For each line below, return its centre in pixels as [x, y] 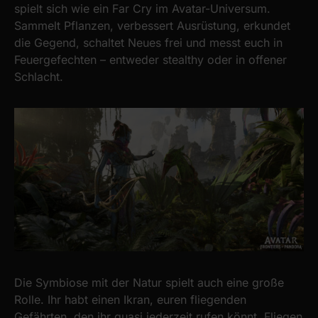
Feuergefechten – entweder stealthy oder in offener [150, 59]
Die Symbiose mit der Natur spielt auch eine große [149, 282]
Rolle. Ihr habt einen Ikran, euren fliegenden [130, 299]
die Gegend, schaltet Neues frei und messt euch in [148, 42]
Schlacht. [39, 76]
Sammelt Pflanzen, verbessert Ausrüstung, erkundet [152, 25]
